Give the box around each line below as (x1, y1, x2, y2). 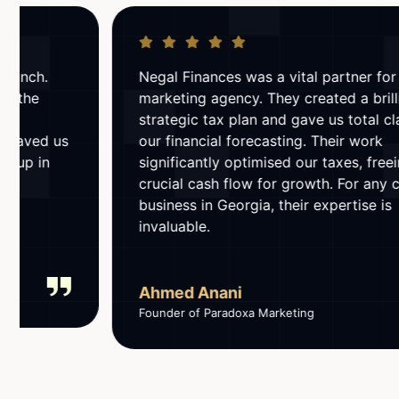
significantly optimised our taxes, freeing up (57, 152, 354, 171)
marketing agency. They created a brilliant (57, 88, 342, 107)
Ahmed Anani (57, 282, 161, 302)
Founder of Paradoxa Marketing (57, 305, 233, 320)
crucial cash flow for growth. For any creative (57, 174, 365, 192)
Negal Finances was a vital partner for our (57, 67, 342, 85)
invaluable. (57, 216, 129, 235)
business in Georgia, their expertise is (57, 195, 311, 214)
